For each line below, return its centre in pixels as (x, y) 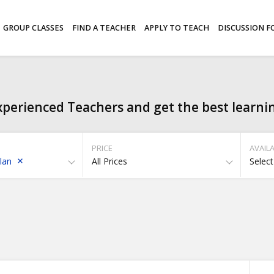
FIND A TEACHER (104, 28)
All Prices (110, 161)
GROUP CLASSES (33, 28)
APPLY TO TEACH (176, 28)
